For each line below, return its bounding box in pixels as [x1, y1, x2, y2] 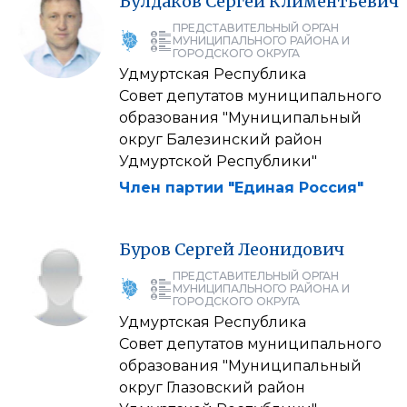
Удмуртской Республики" [119, 152, 317, 170]
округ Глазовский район [119, 378, 305, 396]
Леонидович [238, 238, 344, 260]
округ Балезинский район [119, 130, 323, 148]
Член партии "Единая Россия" [119, 178, 363, 196]
